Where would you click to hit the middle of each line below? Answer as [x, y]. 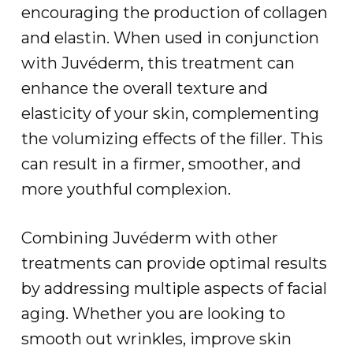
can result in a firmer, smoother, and [161, 164]
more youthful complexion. [126, 189]
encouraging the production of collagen [174, 13]
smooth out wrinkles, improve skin [156, 339]
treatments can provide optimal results [174, 263]
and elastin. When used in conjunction [170, 38]
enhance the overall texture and [144, 88]
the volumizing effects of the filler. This [172, 139]
